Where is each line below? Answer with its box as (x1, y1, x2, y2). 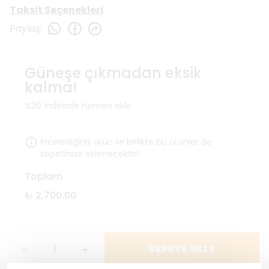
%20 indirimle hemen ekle (25, 100, 131, 112)
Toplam (25, 169, 62, 183)
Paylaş (10, 21, 40, 35)
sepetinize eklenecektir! (40, 148, 139, 160)
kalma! (25, 77, 77, 97)
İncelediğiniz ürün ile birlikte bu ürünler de (40, 136, 212, 148)
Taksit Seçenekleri (10, 3, 103, 17)
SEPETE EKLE (148, 242, 216, 256)
